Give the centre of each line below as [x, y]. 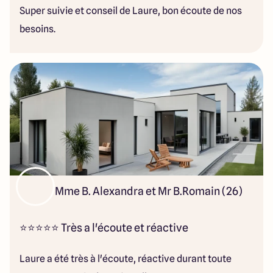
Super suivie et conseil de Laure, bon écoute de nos [131, 11]
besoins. [37, 29]
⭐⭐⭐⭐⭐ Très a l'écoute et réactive [105, 228]
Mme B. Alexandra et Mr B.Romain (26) [149, 191]
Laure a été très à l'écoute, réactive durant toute [126, 259]
